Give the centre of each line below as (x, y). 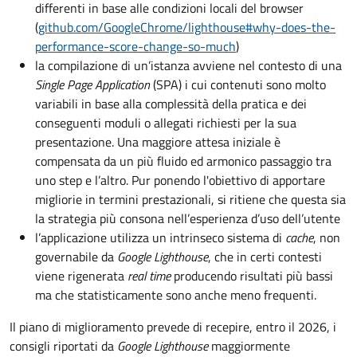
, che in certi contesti (265, 257)
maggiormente (249, 346)
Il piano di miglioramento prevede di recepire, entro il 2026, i (173, 327)
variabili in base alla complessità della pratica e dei (171, 104)
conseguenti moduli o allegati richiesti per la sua (166, 123)
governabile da (76, 257)
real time (149, 276)
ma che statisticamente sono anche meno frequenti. (176, 295)
